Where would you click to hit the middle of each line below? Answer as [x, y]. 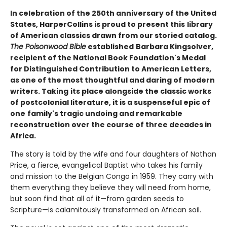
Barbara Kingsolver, [175, 46]
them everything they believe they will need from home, [110, 187]
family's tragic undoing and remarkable [105, 113]
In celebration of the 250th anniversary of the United [113, 13]
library [200, 24]
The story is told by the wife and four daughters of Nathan [113, 154]
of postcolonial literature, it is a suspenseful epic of [110, 102]
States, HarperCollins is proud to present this [98, 24]
